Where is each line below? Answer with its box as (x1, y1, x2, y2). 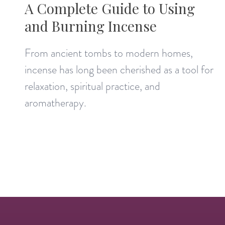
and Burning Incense (25, 16, 157, 35)
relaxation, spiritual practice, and (25, 78, 161, 94)
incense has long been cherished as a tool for (25, 61, 214, 77)
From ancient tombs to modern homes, (25, 45, 193, 61)
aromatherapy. (25, 94, 87, 110)
